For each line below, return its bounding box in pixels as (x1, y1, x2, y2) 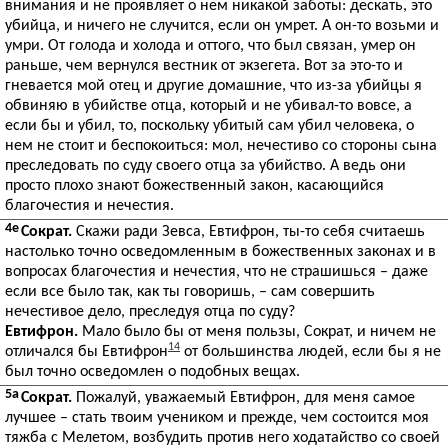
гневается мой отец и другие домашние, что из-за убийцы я (5, 78, 422, 94)
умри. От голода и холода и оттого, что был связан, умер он (5, 38, 416, 54)
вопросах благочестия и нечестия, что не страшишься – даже (5, 264, 428, 280)
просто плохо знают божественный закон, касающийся (5, 178, 384, 194)
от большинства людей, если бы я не (180, 344, 441, 360)
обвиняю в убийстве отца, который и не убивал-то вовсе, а (5, 98, 412, 114)
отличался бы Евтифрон (5, 344, 168, 360)
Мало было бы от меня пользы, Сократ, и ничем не (78, 324, 436, 340)
